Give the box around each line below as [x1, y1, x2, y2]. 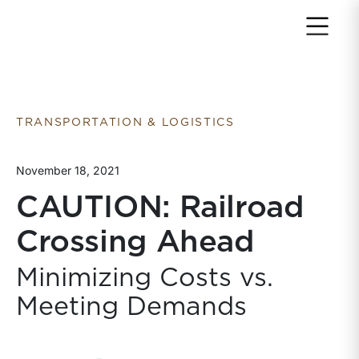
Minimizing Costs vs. [16, 265, 273, 291]
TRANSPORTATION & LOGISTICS [16, 117, 235, 128]
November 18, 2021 [16, 163, 119, 177]
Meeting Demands [16, 294, 247, 320]
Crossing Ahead [16, 228, 255, 258]
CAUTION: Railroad [16, 193, 305, 224]
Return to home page [15, 13, 169, 32]
